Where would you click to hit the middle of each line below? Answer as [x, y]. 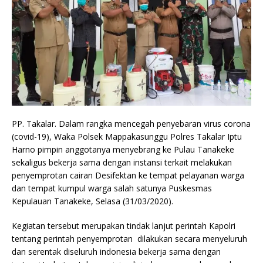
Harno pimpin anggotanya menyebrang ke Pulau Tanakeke [123, 149]
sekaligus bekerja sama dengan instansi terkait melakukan [122, 162]
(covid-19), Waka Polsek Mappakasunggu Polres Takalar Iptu [127, 136]
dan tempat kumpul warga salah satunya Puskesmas [112, 188]
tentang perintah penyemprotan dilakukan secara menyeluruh [129, 238]
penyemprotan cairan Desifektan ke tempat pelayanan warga [128, 175]
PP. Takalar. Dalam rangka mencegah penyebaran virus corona [131, 123]
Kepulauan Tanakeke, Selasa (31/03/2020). [92, 201]
